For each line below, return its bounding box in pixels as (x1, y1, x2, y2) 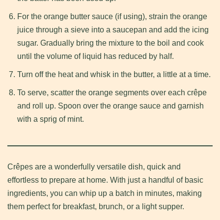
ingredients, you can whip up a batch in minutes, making (7, 189, 202, 198)
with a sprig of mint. (17, 115, 84, 124)
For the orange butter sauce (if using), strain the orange (17, 12, 207, 21)
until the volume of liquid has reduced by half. (17, 52, 174, 61)
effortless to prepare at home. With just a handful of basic (7, 176, 203, 185)
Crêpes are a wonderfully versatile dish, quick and (7, 163, 181, 171)
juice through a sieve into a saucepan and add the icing (17, 26, 209, 34)
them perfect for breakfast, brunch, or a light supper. (7, 202, 184, 211)
